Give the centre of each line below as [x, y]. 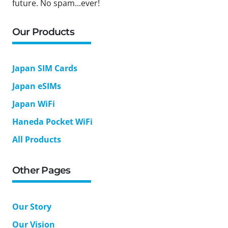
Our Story [32, 206]
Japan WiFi [34, 104]
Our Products [43, 32]
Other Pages [41, 170]
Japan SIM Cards [45, 68]
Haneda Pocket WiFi [52, 121]
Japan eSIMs [37, 86]
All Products [37, 139]
